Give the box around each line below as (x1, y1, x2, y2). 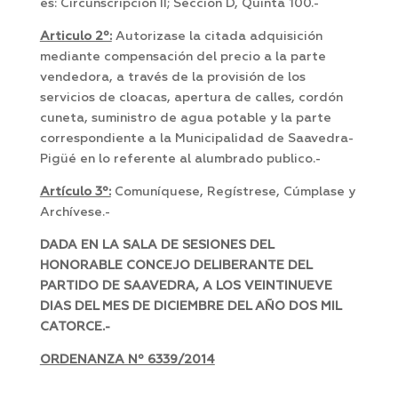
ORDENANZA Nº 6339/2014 (39, 354, 215, 367)
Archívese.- (39, 206, 110, 219)
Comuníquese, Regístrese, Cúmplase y (110, 186, 355, 199)
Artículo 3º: (39, 186, 111, 199)
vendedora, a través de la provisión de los (39, 71, 306, 84)
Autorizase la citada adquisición (111, 30, 322, 44)
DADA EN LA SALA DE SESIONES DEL (39, 239, 274, 252)
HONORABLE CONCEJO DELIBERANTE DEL (39, 259, 312, 273)
